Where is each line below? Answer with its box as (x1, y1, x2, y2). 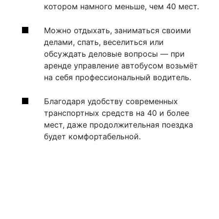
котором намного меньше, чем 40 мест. (44, 1, 199, 11)
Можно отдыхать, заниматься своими (44, 25, 191, 35)
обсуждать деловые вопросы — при (44, 49, 185, 59)
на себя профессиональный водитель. (44, 72, 191, 82)
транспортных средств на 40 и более (44, 108, 189, 118)
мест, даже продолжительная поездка (44, 120, 193, 130)
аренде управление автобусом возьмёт (44, 61, 198, 70)
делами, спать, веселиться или (44, 37, 164, 47)
